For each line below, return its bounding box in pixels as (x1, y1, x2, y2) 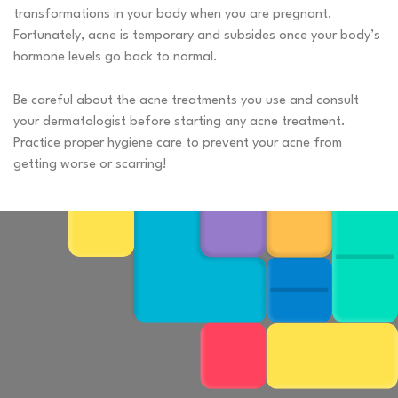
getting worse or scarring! (13, 158, 167, 172)
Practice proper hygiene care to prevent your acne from (13, 137, 342, 151)
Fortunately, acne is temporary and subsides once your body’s (13, 29, 380, 44)
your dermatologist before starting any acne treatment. (13, 115, 346, 130)
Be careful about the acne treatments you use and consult (13, 94, 359, 108)
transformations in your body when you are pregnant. (13, 8, 332, 22)
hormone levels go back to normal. (13, 51, 218, 65)
